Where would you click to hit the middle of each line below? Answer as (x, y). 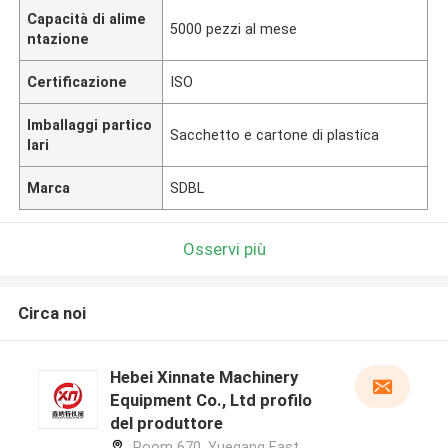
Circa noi (51, 313)
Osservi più (224, 248)
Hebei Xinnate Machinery (203, 377)
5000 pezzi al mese (234, 28)
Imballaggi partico (90, 124)
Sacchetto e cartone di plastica (275, 134)
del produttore (166, 423)
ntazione (58, 38)
